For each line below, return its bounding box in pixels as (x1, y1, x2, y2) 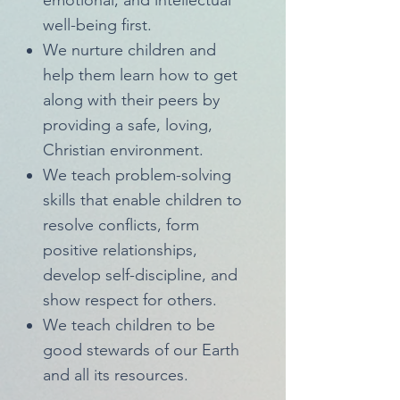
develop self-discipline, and (43, 265, 237, 285)
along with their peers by (43, 90, 220, 110)
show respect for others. (43, 290, 217, 310)
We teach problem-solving (43, 165, 231, 185)
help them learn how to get (43, 65, 237, 85)
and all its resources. (43, 365, 188, 385)
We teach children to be (43, 315, 215, 335)
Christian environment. (43, 140, 204, 160)
